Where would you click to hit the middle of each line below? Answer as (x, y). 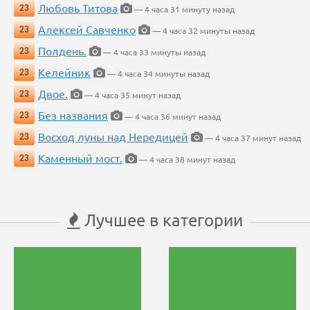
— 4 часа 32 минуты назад (202, 30)
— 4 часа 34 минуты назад (157, 73)
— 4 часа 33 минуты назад (153, 52)
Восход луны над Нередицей (113, 136)
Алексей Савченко (87, 29)
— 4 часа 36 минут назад (172, 116)
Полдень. (62, 50)
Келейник (64, 72)
